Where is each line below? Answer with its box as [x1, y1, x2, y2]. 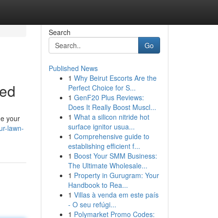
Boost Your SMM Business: [73, 151, 157, 161]
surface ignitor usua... [68, 122, 135, 131]
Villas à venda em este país [73, 190, 159, 200]
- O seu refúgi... [68, 200, 116, 209]
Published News [48, 63, 98, 73]
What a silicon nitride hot [73, 112, 149, 122]
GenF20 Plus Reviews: [73, 92, 144, 102]
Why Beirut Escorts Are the [73, 73, 157, 83]
